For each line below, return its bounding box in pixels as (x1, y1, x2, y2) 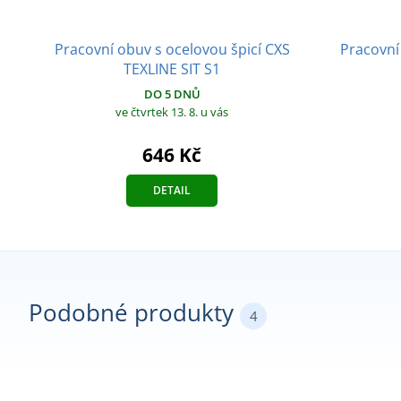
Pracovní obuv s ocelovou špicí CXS (54, 39, 290, 60)
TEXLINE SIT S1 (124, 59, 220, 80)
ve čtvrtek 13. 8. (115, 104, 200, 121)
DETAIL (153, 183, 191, 199)
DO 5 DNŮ (143, 86, 200, 103)
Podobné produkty (29, 296, 240, 329)
